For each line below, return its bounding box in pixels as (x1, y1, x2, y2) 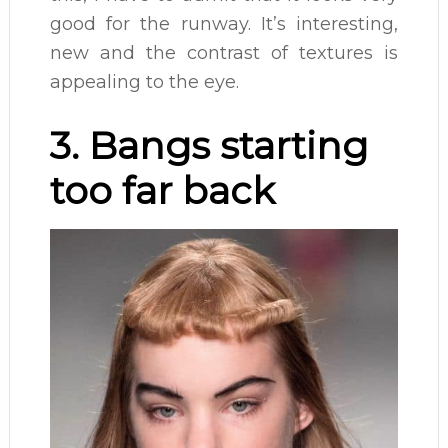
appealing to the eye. (49, 71, 239, 94)
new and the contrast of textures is (49, 42, 399, 65)
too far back (49, 167, 275, 214)
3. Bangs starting (49, 122, 368, 169)
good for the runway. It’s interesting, (49, 13, 399, 36)
